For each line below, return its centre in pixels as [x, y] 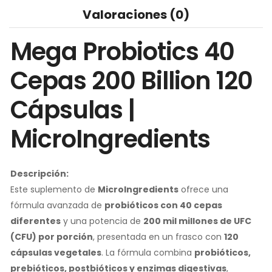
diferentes [36, 221]
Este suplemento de [54, 190]
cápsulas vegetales [56, 253]
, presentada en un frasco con [158, 237]
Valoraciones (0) [136, 15]
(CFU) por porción [52, 237]
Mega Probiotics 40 [122, 52]
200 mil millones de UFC [197, 221]
